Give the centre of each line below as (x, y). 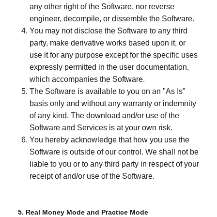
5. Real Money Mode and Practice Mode (83, 212)
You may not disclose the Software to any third (108, 31)
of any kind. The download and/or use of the (104, 116)
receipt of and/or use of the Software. (92, 176)
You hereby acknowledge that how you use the (109, 140)
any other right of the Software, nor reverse (102, 7)
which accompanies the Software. (87, 79)
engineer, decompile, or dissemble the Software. (112, 19)
